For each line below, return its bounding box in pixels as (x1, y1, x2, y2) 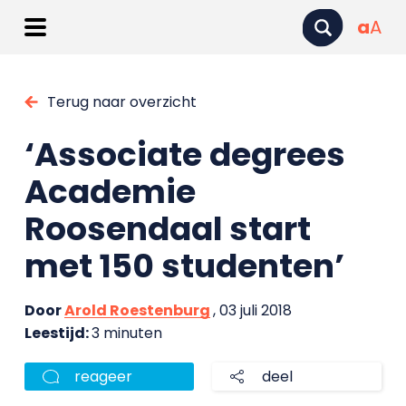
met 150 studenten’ (24, 243, 344, 289)
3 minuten (91, 323, 162, 343)
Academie (24, 169, 196, 215)
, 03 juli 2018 (212, 300, 292, 321)
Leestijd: (24, 323, 92, 343)
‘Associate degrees (24, 131, 345, 178)
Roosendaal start (24, 206, 311, 252)
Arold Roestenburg (63, 300, 210, 321)
